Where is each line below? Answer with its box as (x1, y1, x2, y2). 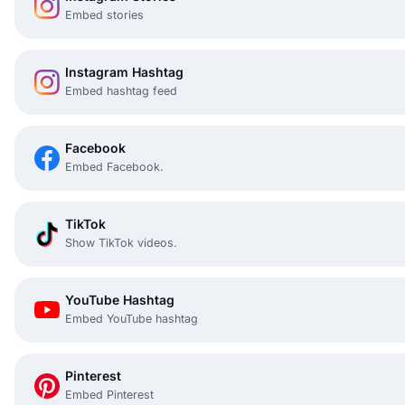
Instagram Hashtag (65, 63, 184, 80)
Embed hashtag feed (65, 83, 177, 98)
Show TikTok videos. (65, 235, 177, 250)
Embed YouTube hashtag (65, 311, 198, 325)
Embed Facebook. (65, 159, 164, 174)
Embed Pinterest (65, 387, 154, 401)
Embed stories (65, 7, 144, 22)
